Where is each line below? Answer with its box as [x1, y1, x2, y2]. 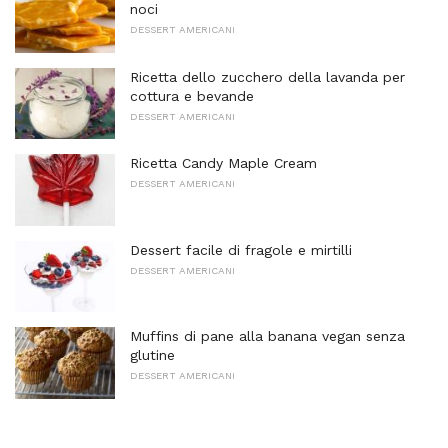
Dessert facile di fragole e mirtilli [130, 241, 352, 258]
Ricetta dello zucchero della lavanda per [130, 68, 405, 85]
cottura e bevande [130, 87, 254, 104]
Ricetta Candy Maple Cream [130, 155, 317, 172]
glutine [130, 347, 175, 364]
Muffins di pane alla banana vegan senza [130, 328, 405, 345]
